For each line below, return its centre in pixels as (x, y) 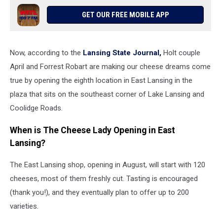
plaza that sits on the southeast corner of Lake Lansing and (107, 94)
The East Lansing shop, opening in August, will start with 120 (108, 165)
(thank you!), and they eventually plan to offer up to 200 (99, 193)
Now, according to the (46, 53)
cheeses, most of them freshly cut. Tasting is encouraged (104, 179)
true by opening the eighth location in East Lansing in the (101, 81)
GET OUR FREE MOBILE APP (125, 15)
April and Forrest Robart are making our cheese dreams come (110, 67)
